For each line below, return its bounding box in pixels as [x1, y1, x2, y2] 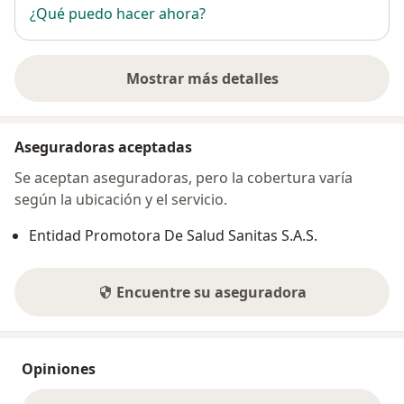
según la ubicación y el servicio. [14, 188, 227, 209]
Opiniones [22, 358, 96, 379]
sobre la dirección [200, 78, 327, 98]
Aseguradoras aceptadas [14, 136, 192, 157]
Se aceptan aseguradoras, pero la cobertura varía [14, 167, 353, 188]
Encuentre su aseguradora [115, 281, 307, 302]
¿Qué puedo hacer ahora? [30, 3, 206, 23]
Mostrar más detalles [125, 68, 279, 88]
